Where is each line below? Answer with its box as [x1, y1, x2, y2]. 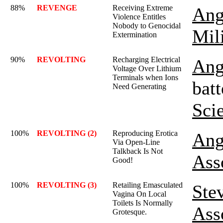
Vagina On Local [112, 190, 166, 198]
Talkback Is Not [112, 147, 163, 155]
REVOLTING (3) [37, 181, 97, 189]
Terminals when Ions [112, 73, 178, 82]
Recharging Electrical [112, 55, 180, 64]
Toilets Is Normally [112, 199, 173, 207]
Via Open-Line [112, 138, 160, 146]
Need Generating [112, 82, 166, 91]
